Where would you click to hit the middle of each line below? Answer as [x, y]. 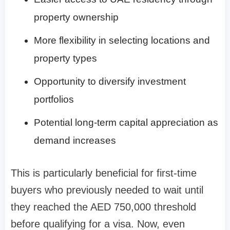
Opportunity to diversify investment [110, 81]
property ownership [76, 17]
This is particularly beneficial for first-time [104, 173]
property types [65, 58]
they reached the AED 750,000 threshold [103, 207]
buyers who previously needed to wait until [107, 190]
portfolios [54, 99]
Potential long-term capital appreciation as [126, 122]
